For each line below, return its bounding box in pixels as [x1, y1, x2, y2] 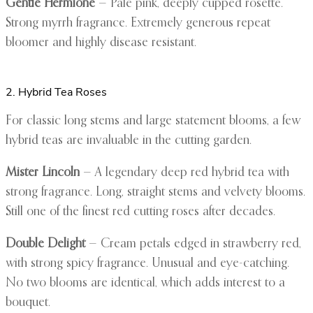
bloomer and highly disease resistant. [6, 36, 196, 50]
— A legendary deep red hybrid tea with [80, 166, 289, 180]
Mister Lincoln [6, 166, 80, 180]
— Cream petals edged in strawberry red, [85, 238, 301, 251]
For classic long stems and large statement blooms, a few [6, 115, 300, 128]
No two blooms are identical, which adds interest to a [6, 277, 285, 290]
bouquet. [6, 296, 50, 310]
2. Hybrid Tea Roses [6, 85, 107, 101]
